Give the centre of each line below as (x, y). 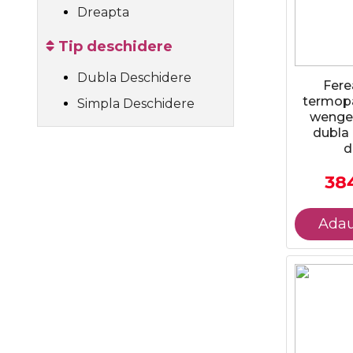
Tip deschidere (115, 46)
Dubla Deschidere (134, 78)
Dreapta (103, 12)
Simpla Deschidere (136, 104)
